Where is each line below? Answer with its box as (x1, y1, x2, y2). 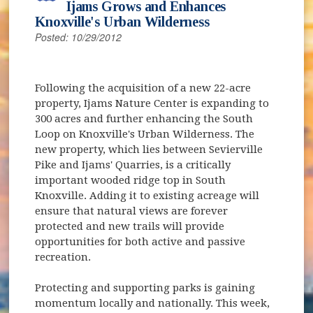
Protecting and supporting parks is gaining (35, 281, 256, 294)
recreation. (35, 250, 92, 263)
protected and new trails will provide (35, 219, 225, 233)
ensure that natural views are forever (35, 204, 228, 217)
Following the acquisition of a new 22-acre (35, 81, 252, 94)
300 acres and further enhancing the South (35, 112, 254, 125)
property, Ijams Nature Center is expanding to (35, 96, 270, 110)
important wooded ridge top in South (35, 173, 226, 187)
